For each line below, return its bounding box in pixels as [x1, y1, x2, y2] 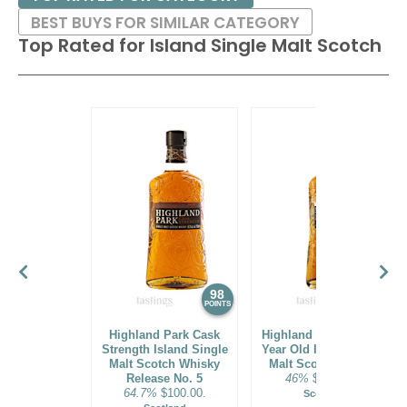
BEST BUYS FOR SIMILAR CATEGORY [31, 12, 300, 34]
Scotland [303, 388, 346, 399]
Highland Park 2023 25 [262, 328, 387, 342]
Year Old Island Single [261, 342, 388, 356]
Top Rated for [18, 33, 150, 58]
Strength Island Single [101, 342, 228, 356]
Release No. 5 [126, 372, 203, 385]
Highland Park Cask [109, 328, 220, 342]
